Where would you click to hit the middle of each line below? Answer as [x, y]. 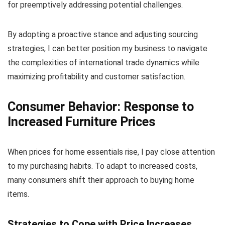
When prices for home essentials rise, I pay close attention [111, 152]
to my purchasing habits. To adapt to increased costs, [102, 166]
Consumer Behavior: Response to [101, 107]
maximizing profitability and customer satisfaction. [96, 77]
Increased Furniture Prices [81, 122]
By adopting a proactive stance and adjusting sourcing [103, 35]
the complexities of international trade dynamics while [103, 63]
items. [18, 194]
